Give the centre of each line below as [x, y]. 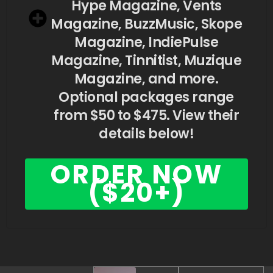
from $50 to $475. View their [146, 115]
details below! [146, 134]
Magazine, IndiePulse [146, 42]
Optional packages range [146, 97]
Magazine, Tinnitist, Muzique [146, 61]
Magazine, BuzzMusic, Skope [146, 24]
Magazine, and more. [146, 79]
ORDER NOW [136, 175]
